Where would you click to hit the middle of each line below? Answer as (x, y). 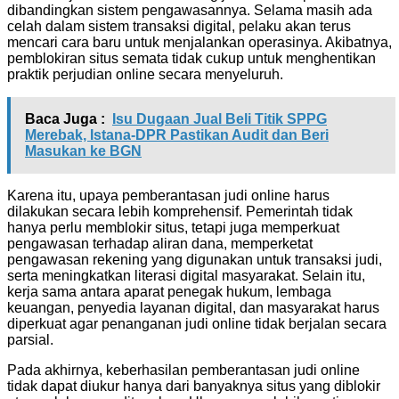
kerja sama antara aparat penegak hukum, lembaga (169, 291)
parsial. (30, 339)
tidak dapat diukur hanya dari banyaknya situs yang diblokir (194, 386)
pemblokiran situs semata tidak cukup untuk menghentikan (191, 58)
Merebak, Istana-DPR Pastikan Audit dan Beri (177, 134)
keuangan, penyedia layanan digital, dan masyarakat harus (193, 307)
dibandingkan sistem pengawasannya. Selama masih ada (190, 10)
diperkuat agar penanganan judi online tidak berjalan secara (197, 323)
